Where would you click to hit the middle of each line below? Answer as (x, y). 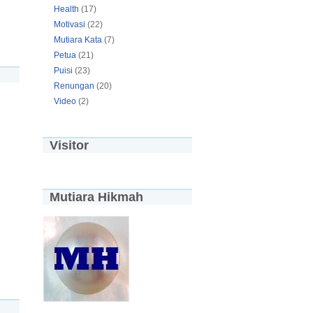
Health (67, 9)
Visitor (69, 145)
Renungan (75, 86)
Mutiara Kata (79, 39)
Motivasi (71, 24)
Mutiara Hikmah (96, 197)
